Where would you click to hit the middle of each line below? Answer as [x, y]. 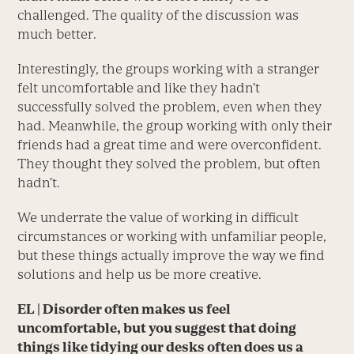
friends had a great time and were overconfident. [170, 145]
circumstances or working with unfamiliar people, [172, 237]
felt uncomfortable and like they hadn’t [139, 88]
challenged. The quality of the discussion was [158, 15]
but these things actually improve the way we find [171, 256]
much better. [57, 34]
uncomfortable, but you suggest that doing [157, 328]
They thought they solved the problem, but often [169, 164]
